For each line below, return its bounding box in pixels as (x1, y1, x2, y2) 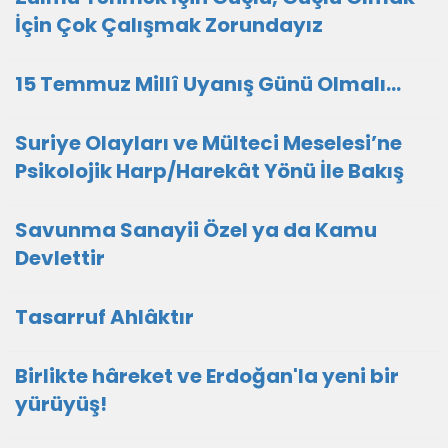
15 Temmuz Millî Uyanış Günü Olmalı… (15, 70, 401, 98)
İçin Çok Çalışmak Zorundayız (15, 11, 323, 39)
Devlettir (15, 244, 105, 272)
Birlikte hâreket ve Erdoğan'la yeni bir (15, 362, 399, 390)
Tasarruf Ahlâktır (15, 303, 194, 331)
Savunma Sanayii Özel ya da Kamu (15, 216, 377, 244)
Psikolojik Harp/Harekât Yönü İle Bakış (15, 157, 404, 185)
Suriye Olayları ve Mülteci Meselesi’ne (15, 129, 402, 157)
